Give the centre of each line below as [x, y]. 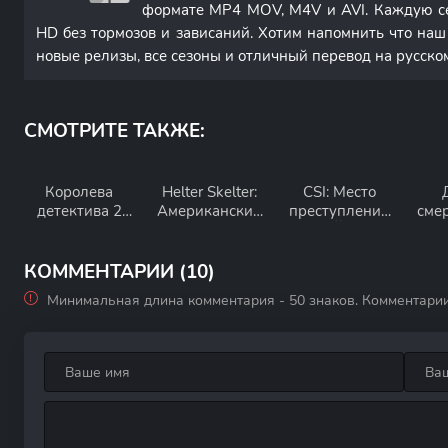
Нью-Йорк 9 [339, 230]
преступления [339, 211]
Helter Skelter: [209, 192]
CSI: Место [339, 192]
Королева [79, 192]
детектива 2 [79, 211]
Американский [209, 211]
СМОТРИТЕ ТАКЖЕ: [114, 131]
